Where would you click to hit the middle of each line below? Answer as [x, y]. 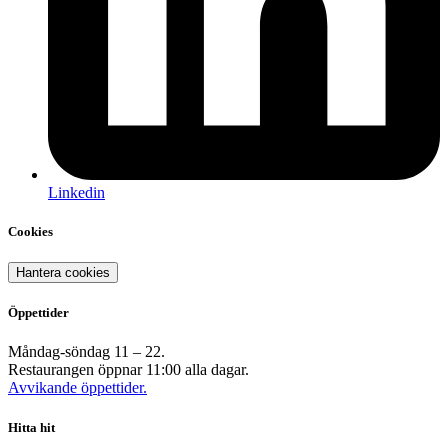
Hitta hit [31, 427]
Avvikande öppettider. [77, 388]
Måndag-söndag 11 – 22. [86, 352]
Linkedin [76, 192]
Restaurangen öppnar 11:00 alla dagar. [128, 370]
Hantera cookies [63, 273]
